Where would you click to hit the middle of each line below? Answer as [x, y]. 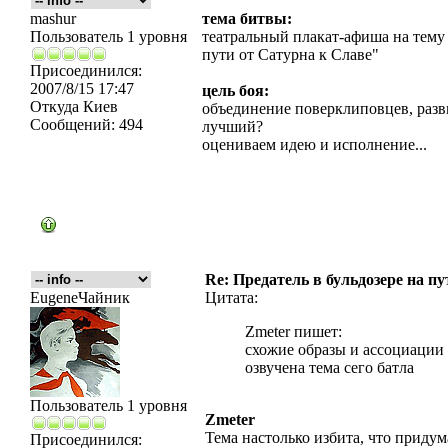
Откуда [54, 106]
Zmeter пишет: [293, 331]
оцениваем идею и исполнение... [314, 144]
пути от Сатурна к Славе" [290, 54]
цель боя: [235, 90]
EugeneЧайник [80, 297]
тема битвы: [247, 18]
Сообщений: [72, 124]
